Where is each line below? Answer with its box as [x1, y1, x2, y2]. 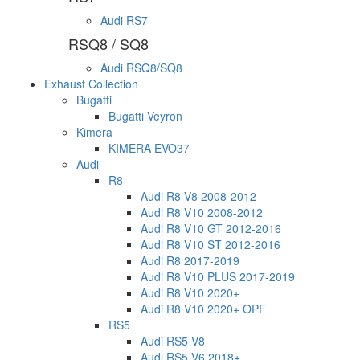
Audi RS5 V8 [141, 333, 205, 350]
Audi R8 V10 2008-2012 [141, 204, 263, 221]
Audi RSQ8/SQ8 [100, 59, 182, 76]
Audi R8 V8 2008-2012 [141, 188, 256, 205]
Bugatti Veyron [108, 108, 182, 125]
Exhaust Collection [44, 76, 138, 92]
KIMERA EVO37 [108, 140, 190, 157]
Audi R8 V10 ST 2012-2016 [141, 236, 280, 253]
